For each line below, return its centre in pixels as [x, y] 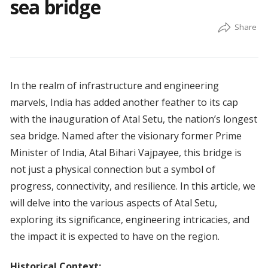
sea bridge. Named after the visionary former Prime [126, 136]
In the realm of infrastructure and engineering [114, 86]
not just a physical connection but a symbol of [112, 170]
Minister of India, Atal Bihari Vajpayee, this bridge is [126, 153]
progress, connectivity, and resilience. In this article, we [133, 186]
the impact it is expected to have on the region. [115, 237]
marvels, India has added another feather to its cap [124, 103]
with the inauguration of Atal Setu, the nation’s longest [133, 119]
